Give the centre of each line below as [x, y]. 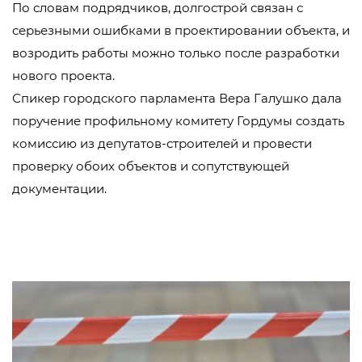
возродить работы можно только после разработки [176, 53]
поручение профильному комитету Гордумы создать [178, 121]
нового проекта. [63, 76]
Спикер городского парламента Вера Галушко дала [177, 98]
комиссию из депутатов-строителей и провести [162, 143]
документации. [59, 189]
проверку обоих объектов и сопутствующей [151, 166]
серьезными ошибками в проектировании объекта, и [181, 30]
